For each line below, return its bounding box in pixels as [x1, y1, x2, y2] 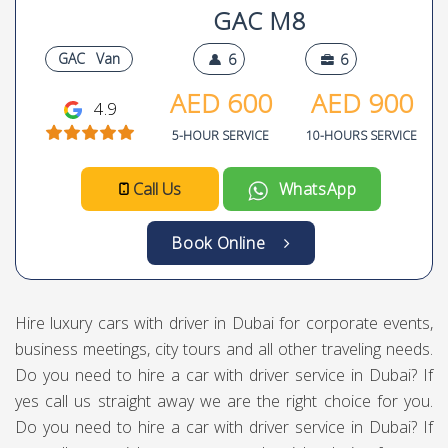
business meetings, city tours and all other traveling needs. [15, 338, 433, 360]
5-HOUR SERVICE [172, 127, 269, 144]
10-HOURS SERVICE [306, 127, 417, 144]
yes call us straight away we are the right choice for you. [15, 390, 433, 412]
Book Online [171, 232, 284, 254]
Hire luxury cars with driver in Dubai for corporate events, [15, 312, 433, 334]
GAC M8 [205, 4, 307, 37]
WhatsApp [269, 178, 357, 200]
